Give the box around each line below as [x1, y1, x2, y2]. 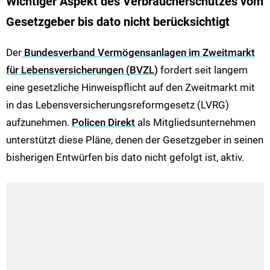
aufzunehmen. [6, 116, 72, 129]
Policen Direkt [72, 116, 135, 129]
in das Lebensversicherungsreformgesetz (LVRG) [6, 99, 229, 111]
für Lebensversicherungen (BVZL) [6, 64, 158, 77]
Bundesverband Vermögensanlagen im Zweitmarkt [22, 46, 255, 59]
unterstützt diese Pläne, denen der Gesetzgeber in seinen [6, 134, 263, 146]
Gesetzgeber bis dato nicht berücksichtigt [6, 14, 230, 29]
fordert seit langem [158, 64, 248, 77]
